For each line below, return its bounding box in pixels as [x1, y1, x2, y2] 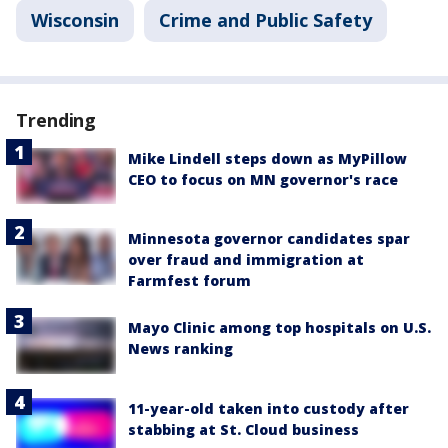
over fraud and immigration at [128, 250, 364, 270]
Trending [16, 108, 97, 133]
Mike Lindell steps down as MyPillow [128, 149, 407, 169]
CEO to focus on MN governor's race [128, 170, 398, 190]
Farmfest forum [128, 271, 251, 291]
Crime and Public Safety [159, 8, 372, 33]
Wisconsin [31, 8, 119, 33]
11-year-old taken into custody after [128, 398, 409, 418]
